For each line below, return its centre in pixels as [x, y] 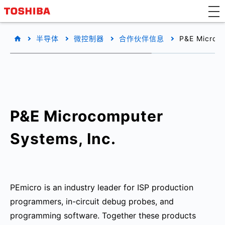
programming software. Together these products [103, 215]
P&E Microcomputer [87, 116]
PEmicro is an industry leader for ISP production [102, 187]
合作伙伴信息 [142, 38]
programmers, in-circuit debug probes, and [92, 201]
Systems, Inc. [63, 139]
